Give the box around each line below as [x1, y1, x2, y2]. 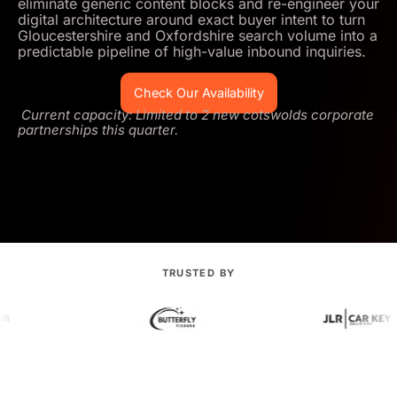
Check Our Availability [133, 84, 264, 100]
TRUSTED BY [161, 266, 236, 279]
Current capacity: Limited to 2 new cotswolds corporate [21, 105, 374, 123]
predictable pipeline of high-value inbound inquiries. [18, 43, 366, 61]
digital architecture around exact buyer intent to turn [18, 11, 365, 29]
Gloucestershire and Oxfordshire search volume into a [18, 27, 378, 45]
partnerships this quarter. [18, 121, 178, 138]
